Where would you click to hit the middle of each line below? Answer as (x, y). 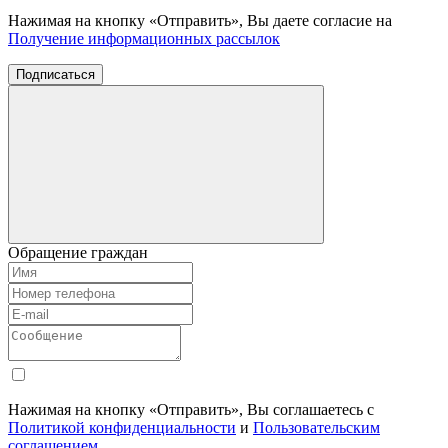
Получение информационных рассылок (144, 38)
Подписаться (55, 74)
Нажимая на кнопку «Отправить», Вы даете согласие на (200, 20)
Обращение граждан (78, 252)
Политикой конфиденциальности (122, 427)
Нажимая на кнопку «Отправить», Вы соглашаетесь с (191, 409)
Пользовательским (316, 427)
